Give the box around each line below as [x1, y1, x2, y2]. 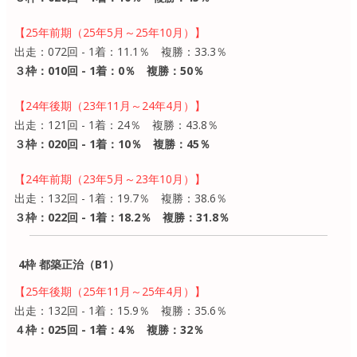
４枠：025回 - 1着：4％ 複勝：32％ [14, 321, 204, 337]
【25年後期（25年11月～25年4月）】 [14, 283, 206, 299]
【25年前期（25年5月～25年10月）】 [14, 24, 206, 40]
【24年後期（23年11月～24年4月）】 [14, 97, 206, 113]
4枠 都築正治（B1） [18, 256, 120, 272]
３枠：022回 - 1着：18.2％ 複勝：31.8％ [14, 209, 229, 225]
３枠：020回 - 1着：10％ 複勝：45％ [14, 135, 210, 151]
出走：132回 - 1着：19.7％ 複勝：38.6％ [14, 190, 227, 206]
